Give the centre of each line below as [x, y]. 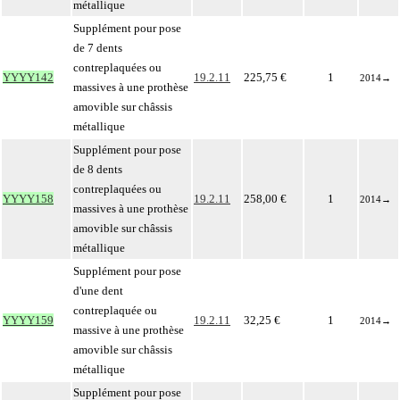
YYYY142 [28, 77]
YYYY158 [28, 199]
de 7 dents [98, 48]
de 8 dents [98, 169]
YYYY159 [28, 320]
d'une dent [98, 291]
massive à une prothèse [129, 330]
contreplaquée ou [115, 310]
